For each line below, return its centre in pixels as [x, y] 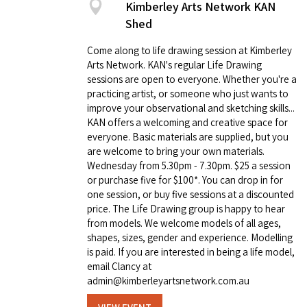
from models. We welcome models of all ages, [184, 223]
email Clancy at [119, 266]
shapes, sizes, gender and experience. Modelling [190, 237]
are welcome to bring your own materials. [176, 151]
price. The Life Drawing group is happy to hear [186, 208]
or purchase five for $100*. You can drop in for [185, 180]
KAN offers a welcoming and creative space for [187, 122]
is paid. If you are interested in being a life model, [191, 251]
